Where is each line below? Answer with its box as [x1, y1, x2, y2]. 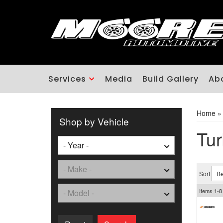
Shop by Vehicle [59, 114, 129, 128]
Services [48, 73, 86, 85]
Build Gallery [142, 73, 199, 85]
